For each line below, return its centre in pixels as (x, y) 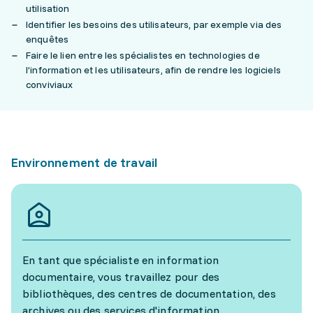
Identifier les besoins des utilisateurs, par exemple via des (154, 24)
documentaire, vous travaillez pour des (121, 277)
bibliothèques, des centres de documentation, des (149, 293)
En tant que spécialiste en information (121, 260)
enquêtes (48, 39)
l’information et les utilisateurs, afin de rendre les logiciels (153, 70)
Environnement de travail (85, 162)
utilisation (48, 8)
